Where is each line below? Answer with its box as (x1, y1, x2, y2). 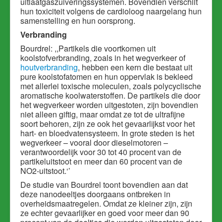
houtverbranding (20, 61, 78, 73)
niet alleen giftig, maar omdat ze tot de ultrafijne (20, 109, 185, 120)
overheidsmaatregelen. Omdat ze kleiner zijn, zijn (20, 198, 192, 210)
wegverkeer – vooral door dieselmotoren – (20, 137, 168, 149)
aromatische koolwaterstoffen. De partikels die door (20, 90, 200, 102)
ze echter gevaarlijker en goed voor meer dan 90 (20, 207, 189, 219)
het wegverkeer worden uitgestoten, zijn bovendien (20, 99, 198, 111)
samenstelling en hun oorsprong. (20, 15, 135, 27)
